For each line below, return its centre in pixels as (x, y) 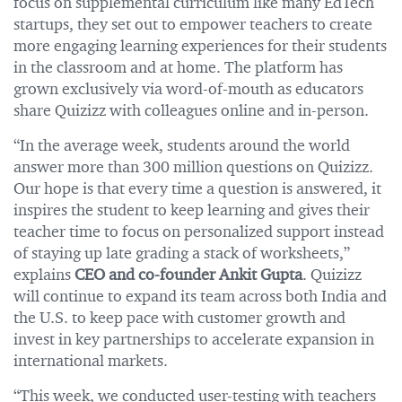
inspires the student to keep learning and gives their (192, 211)
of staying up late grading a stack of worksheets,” (182, 254)
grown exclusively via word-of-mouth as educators (188, 90)
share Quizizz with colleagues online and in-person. (191, 111)
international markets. (91, 362)
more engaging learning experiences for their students (200, 47)
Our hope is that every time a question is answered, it (197, 189)
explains (44, 275)
